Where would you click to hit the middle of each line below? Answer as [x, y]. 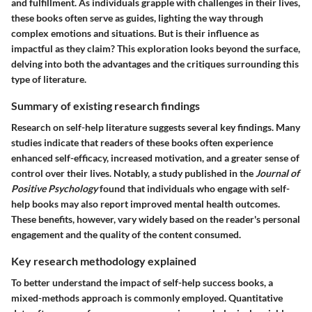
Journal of [278, 173]
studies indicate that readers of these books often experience [142, 142]
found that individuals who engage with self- [194, 188]
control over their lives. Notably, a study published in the [133, 173]
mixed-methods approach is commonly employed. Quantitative [147, 298]
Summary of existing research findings [106, 105]
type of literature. [49, 79]
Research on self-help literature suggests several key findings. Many [156, 127]
